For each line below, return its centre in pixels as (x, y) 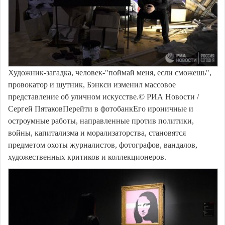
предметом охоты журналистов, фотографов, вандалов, (103, 145)
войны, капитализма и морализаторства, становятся (97, 133)
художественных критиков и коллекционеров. (87, 157)
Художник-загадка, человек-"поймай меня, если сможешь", (110, 72)
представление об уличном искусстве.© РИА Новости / (103, 96)
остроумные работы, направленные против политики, (101, 121)
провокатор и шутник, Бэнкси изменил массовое (92, 84)
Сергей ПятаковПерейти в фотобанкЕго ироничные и (101, 108)
